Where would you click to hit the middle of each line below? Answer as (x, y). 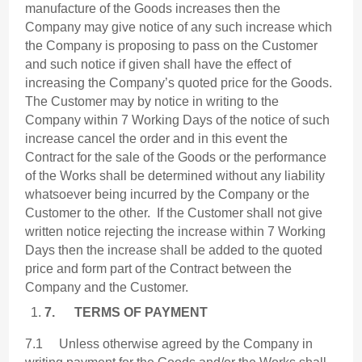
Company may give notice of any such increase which (179, 27)
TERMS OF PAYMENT (141, 313)
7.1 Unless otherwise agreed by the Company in (169, 344)
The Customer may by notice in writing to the (152, 102)
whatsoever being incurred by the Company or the (168, 195)
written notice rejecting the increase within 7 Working (176, 232)
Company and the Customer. (107, 288)
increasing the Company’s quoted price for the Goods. (181, 83)
